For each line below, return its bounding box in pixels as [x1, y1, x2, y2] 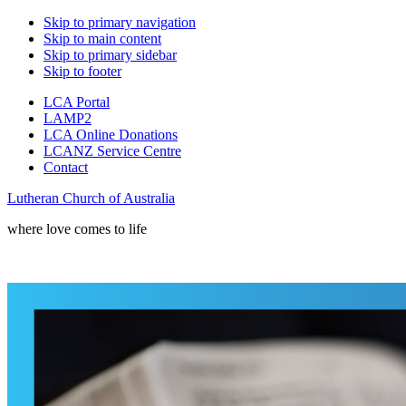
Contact [43, 159, 88, 175]
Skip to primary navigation [43, 14, 196, 30]
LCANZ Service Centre [43, 143, 181, 159]
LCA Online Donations [43, 127, 178, 142]
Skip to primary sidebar [43, 47, 177, 63]
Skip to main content [43, 31, 161, 46]
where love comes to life [7, 221, 147, 237]
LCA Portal [43, 94, 110, 110]
